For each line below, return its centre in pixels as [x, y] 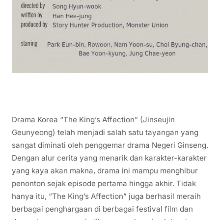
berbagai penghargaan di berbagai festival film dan [102, 209]
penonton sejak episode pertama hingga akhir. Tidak [104, 184]
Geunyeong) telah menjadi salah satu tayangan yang [105, 133]
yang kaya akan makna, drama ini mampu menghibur [105, 171]
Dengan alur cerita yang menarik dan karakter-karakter [109, 158]
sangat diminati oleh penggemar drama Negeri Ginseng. [110, 145]
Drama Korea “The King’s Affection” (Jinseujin [93, 120]
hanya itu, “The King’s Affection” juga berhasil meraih [106, 196]
